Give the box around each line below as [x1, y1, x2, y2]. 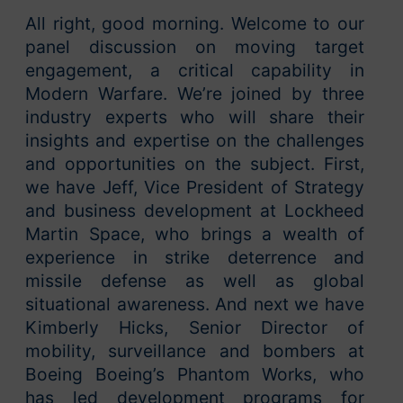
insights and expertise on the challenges [25, 130, 364, 152]
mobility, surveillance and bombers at [25, 340, 364, 363]
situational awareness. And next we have [25, 293, 364, 316]
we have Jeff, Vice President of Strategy [25, 176, 364, 199]
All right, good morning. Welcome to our [25, 13, 364, 35]
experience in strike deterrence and [25, 246, 364, 269]
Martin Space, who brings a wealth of [25, 223, 364, 246]
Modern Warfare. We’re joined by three [25, 83, 364, 105]
